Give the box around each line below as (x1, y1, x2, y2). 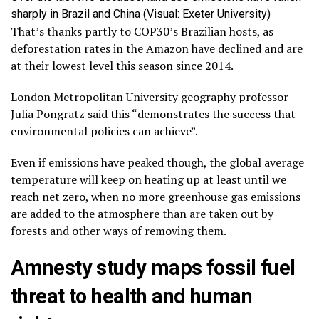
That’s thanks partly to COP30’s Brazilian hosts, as (11, 23, 273, 40)
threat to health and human (11, 284, 253, 309)
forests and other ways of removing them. (11, 223, 226, 239)
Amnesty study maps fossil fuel (11, 256, 296, 281)
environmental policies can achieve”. (11, 123, 198, 140)
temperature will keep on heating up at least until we (11, 172, 286, 188)
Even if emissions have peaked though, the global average (11, 155, 304, 171)
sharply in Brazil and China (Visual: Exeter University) (11, 7, 271, 21)
